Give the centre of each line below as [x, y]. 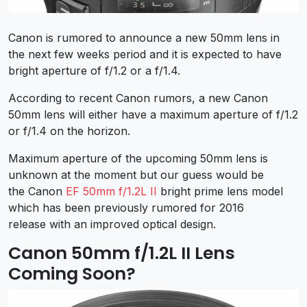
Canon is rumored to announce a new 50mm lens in [144, 37]
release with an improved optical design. [112, 224]
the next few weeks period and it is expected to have [145, 54]
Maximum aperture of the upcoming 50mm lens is [138, 158]
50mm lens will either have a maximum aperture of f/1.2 [153, 114]
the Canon [37, 191]
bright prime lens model [220, 191]
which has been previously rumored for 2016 [126, 207]
